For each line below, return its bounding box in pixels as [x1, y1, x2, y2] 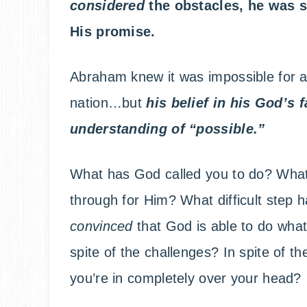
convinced [70, 219, 133, 234]
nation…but [70, 95, 147, 111]
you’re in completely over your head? [70, 271, 302, 286]
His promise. [70, 24, 156, 40]
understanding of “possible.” [70, 121, 265, 137]
